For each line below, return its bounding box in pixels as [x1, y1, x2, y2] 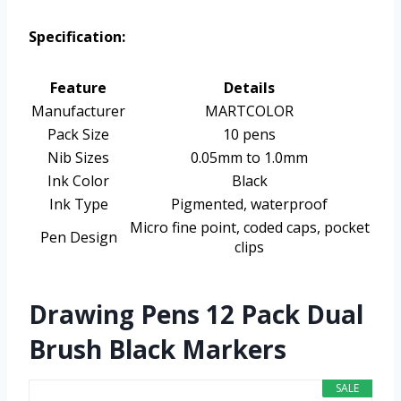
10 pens [223, 124, 276, 145]
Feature [50, 78, 107, 98]
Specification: [29, 27, 125, 47]
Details [224, 78, 275, 98]
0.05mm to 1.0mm [191, 148, 308, 168]
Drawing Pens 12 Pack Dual [29, 297, 363, 332]
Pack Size [47, 124, 109, 145]
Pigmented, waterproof [171, 194, 328, 215]
